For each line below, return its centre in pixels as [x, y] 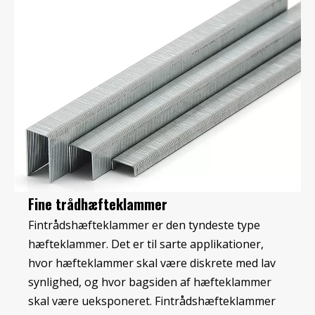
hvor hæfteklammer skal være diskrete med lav [152, 263]
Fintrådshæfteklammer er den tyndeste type [144, 225]
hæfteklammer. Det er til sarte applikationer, [146, 244]
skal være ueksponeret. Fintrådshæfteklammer [152, 301]
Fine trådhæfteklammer [98, 204]
